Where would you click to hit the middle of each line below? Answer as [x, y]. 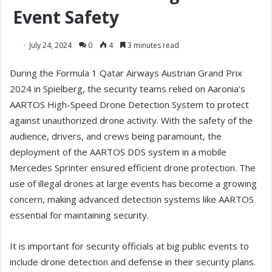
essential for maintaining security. [79, 215]
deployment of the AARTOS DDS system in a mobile [118, 152]
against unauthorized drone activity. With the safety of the [131, 121]
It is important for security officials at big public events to [129, 246]
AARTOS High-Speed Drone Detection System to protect [129, 105]
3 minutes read [152, 46]
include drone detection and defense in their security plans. [133, 262]
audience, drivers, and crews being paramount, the [116, 136]
